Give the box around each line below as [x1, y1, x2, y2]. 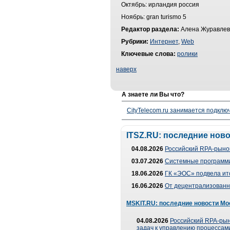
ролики [177, 50, 198, 57]
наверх [116, 66, 137, 73]
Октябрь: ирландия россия [121, 1, 199, 8]
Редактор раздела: [121, 26, 179, 33]
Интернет [150, 38, 178, 45]
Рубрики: [121, 38, 148, 45]
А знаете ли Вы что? [122, 91, 184, 98]
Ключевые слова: [121, 50, 176, 57]
